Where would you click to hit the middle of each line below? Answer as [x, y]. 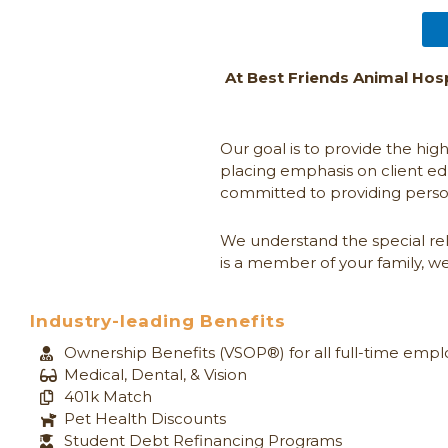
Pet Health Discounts [144, 419]
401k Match [107, 397]
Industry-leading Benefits [158, 321]
